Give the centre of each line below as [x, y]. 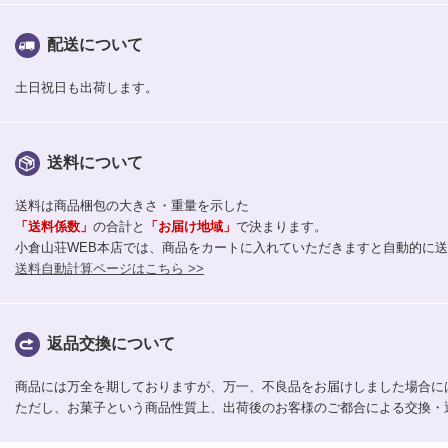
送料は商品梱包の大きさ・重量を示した [132, 206]
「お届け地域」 [190, 227]
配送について [95, 45]
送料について [95, 163]
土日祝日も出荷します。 [86, 88]
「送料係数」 [54, 227]
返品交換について [111, 344]
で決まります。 [281, 227]
